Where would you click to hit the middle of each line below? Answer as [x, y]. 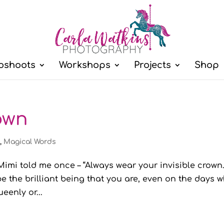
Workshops [84, 65]
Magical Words [30, 142]
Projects [152, 65]
